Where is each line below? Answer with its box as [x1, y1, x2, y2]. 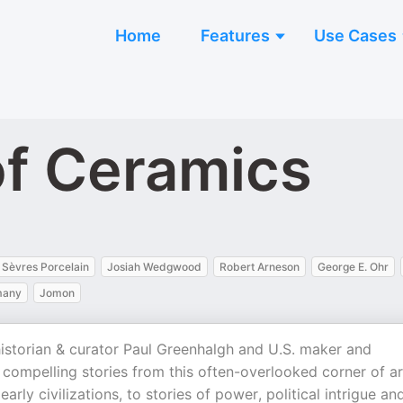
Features [201, 26, 270, 45]
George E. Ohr [318, 260, 389, 273]
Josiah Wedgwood [107, 260, 201, 273]
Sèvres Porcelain [2, 260, 89, 273]
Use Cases [314, 26, 397, 45]
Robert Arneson [219, 260, 300, 273]
